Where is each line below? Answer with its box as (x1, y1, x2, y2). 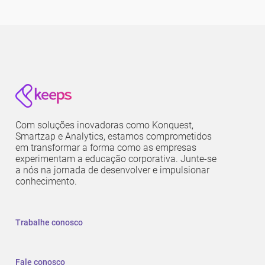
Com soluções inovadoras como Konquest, (15, 119, 193, 131)
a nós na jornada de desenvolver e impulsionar (15, 164, 209, 176)
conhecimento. (15, 176, 77, 188)
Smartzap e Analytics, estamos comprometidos (15, 131, 212, 143)
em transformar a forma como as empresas (15, 142, 196, 154)
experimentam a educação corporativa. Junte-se (15, 153, 216, 165)
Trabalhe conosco (15, 218, 83, 228)
